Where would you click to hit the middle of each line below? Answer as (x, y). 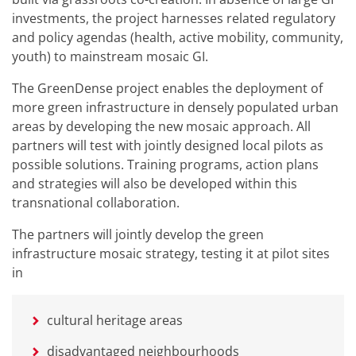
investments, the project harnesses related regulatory (174, 18)
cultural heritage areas (115, 320)
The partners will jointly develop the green (138, 234)
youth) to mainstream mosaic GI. (110, 56)
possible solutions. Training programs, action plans (165, 164)
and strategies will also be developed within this (155, 183)
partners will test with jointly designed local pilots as (168, 145)
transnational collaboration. (96, 202)
